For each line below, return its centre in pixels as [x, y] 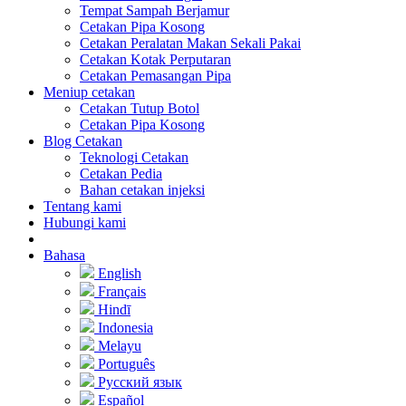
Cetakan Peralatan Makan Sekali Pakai [190, 43]
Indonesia [124, 327]
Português [125, 363]
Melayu [118, 345]
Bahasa [64, 255]
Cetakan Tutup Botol [140, 108]
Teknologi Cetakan [134, 157]
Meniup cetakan [89, 92]
